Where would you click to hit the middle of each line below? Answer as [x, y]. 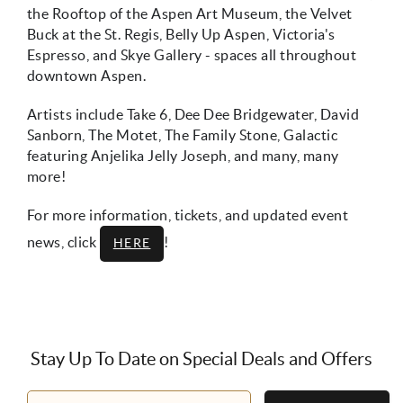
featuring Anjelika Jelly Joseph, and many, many [183, 156]
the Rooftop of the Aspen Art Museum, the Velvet [190, 14]
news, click [63, 242]
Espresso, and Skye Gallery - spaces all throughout [192, 55]
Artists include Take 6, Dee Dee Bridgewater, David [193, 115]
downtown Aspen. [88, 76]
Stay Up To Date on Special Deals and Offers [201, 358]
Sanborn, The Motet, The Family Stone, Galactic [183, 135]
